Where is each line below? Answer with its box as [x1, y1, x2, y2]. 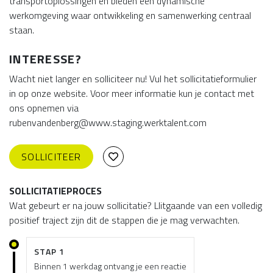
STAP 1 [34, 245, 65, 258]
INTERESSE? [9, 49, 82, 68]
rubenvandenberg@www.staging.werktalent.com [9, 115, 207, 130]
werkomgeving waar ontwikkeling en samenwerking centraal [9, 8, 251, 23]
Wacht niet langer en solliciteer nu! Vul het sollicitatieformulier [9, 71, 257, 86]
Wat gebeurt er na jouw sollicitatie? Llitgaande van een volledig [9, 198, 262, 213]
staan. [9, 23, 34, 37]
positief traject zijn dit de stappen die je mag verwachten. [9, 213, 239, 227]
